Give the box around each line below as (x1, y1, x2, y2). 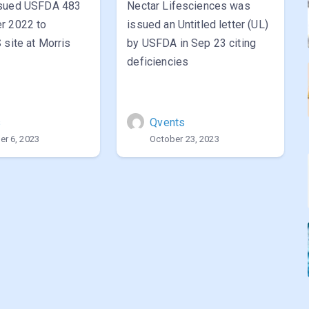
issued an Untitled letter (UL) (127, 18, 268, 31)
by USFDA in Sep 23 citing (127, 37, 257, 50)
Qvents (150, 116, 186, 129)
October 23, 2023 (150, 134, 219, 144)
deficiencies (127, 55, 189, 68)
